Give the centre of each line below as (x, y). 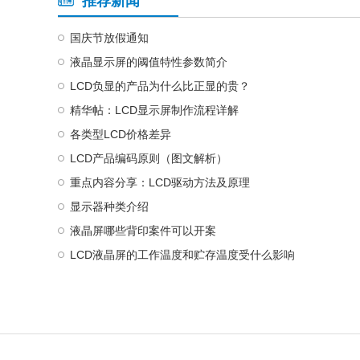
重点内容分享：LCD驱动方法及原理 (160, 182)
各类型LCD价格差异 (121, 134)
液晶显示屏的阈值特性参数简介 (149, 61)
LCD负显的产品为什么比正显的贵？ (160, 86)
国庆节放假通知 (109, 37)
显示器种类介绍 (109, 206)
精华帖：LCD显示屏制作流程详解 (154, 110)
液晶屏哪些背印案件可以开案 (143, 230)
